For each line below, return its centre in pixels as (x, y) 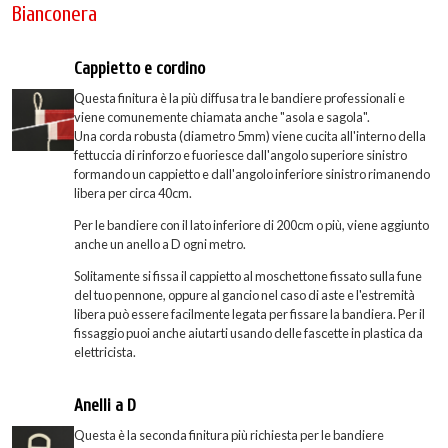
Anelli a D (105, 406)
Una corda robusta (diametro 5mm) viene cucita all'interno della (250, 136)
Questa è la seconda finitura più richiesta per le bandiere (229, 435)
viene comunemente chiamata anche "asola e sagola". (223, 117)
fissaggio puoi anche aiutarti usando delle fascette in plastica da (248, 333)
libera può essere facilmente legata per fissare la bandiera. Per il (249, 314)
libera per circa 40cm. (134, 193)
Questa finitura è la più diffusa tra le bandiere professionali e (239, 98)
